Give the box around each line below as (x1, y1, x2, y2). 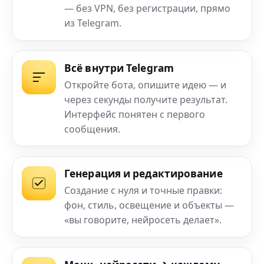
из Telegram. (64, 16, 121, 30)
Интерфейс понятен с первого (64, 107, 205, 121)
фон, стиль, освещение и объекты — (64, 199, 234, 212)
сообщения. (64, 122, 120, 136)
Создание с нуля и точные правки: (64, 184, 222, 197)
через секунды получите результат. (64, 93, 227, 106)
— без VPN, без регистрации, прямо (64, 2, 230, 15)
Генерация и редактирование (64, 167, 223, 181)
